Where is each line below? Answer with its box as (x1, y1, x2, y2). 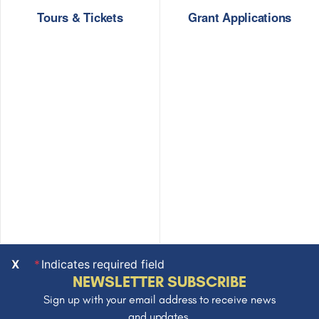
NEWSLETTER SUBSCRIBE (72, 272, 247, 292)
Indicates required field (41, 257, 164, 272)
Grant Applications (187, 8, 292, 26)
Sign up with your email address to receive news (43, 293, 276, 307)
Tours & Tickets (37, 8, 123, 26)
